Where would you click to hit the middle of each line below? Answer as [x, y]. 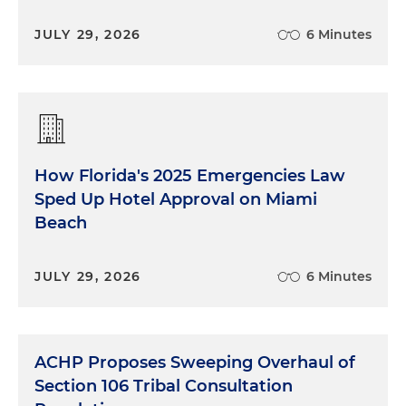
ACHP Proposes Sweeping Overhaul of [195, 363]
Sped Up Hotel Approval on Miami [176, 200]
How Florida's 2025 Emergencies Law [190, 176]
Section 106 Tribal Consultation [164, 387]
